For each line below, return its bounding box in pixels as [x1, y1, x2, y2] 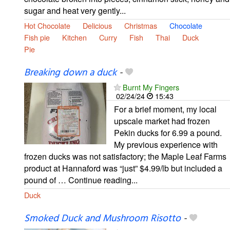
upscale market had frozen [114, 114, 210, 127]
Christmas [124, 20, 157, 31]
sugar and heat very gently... [24, 4, 126, 16]
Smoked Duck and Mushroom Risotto [24, 211, 181, 227]
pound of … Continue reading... [24, 174, 138, 186]
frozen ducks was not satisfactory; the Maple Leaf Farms [24, 150, 226, 162]
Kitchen [62, 31, 87, 43]
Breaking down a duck [24, 65, 117, 81]
